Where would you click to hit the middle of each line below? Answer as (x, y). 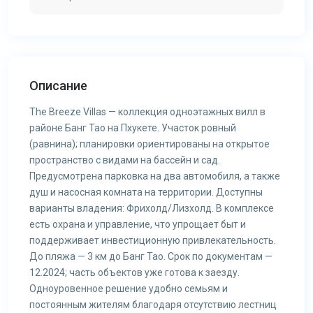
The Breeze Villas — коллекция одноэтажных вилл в (147, 112)
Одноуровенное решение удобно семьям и (129, 289)
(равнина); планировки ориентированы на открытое (150, 144)
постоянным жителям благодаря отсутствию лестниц (153, 305)
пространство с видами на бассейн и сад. (125, 160)
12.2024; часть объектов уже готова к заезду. (134, 272)
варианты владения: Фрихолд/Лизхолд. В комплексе (152, 208)
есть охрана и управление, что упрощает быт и (138, 224)
